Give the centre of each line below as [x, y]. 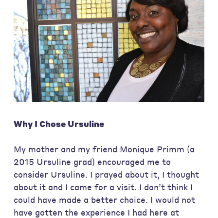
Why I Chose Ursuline [59, 124]
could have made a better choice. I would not [104, 200]
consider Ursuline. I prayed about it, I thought [106, 174]
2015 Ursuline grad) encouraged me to [92, 162]
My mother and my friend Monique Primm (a [104, 149]
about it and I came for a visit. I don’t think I [103, 187]
